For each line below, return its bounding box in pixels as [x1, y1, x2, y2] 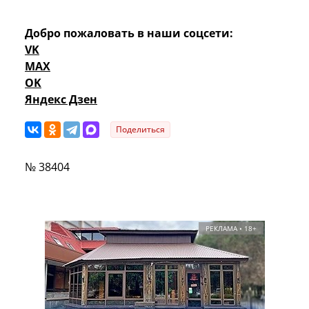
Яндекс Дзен [25, 91, 97, 107]
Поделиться [116, 123, 165, 135]
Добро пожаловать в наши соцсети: [25, 25, 233, 41]
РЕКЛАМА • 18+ [205, 223, 257, 233]
